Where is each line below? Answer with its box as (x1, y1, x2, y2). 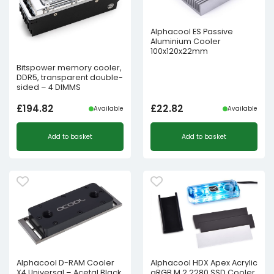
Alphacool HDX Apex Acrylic (150, 257, 257, 268)
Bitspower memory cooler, (17, 62, 122, 73)
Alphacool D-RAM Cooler (17, 257, 114, 268)
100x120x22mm (150, 46, 208, 57)
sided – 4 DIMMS (17, 81, 81, 92)
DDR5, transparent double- (17, 72, 123, 83)
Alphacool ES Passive (150, 26, 233, 37)
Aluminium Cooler (150, 36, 221, 47)
